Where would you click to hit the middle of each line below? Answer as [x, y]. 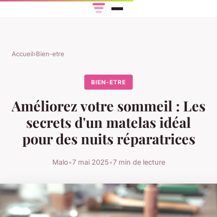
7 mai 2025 [90, 162]
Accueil [23, 54]
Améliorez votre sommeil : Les [108, 106]
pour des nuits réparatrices [108, 139]
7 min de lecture [139, 162]
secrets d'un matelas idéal [108, 122]
